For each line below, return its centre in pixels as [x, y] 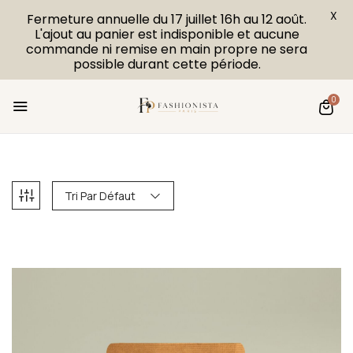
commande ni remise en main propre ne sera [167, 49]
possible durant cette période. [167, 64]
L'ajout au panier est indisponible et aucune [167, 34]
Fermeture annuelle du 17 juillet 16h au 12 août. [167, 19]
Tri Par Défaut [100, 196]
